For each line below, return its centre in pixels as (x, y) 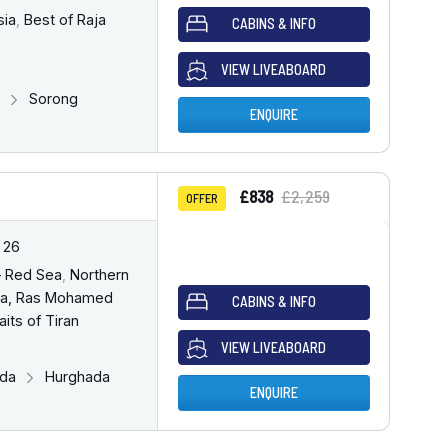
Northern (97, 275)
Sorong (51, 98)
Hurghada (75, 376)
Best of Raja (62, 20)
